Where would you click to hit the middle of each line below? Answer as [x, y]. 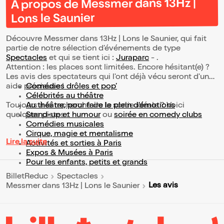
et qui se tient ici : [81, 59]
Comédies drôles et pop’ [71, 87]
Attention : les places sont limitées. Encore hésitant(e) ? [108, 68]
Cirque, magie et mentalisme [79, 135]
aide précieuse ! [36, 87]
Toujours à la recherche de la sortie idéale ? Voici [95, 106]
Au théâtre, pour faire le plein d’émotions [100, 106]
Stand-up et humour [63, 116]
